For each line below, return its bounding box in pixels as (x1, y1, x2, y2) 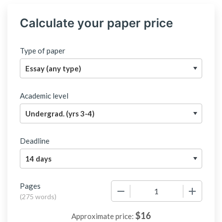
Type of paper (20, 46, 65, 55)
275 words (22, 192, 55, 201)
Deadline (20, 136, 50, 145)
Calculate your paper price (20, 16, 173, 30)
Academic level (20, 91, 68, 100)
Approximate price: (71, 212, 135, 221)
